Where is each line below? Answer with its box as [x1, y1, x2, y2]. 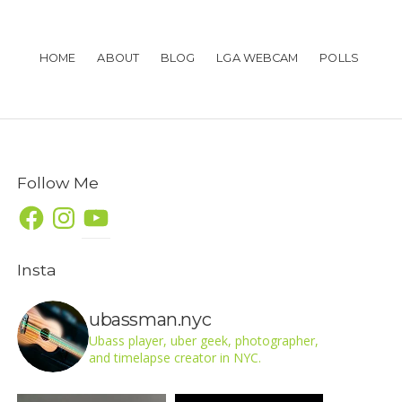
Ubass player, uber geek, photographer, [89, 331, 319, 349]
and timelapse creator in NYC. [89, 348, 261, 366]
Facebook [16, 199, 81, 220]
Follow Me [17, 172, 99, 192]
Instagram [48, 199, 118, 220]
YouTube [81, 199, 143, 220]
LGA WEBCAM [216, 51, 299, 66]
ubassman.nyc [89, 308, 212, 330]
